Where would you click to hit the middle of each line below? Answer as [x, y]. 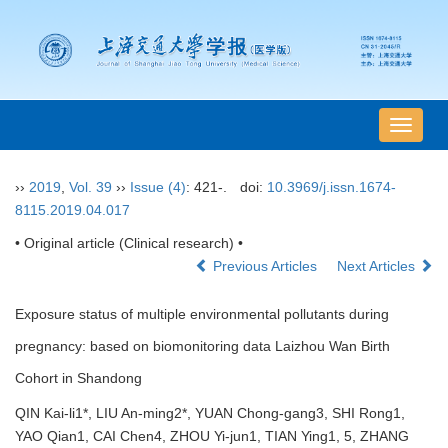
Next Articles [378, 266]
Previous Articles [265, 266]
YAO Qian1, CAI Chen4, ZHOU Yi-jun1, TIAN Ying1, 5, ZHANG [212, 436]
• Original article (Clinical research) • [129, 243]
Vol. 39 [90, 187]
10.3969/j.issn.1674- [331, 187]
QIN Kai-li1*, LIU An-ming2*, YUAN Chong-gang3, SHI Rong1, [210, 413]
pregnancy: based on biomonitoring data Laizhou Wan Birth [202, 346]
